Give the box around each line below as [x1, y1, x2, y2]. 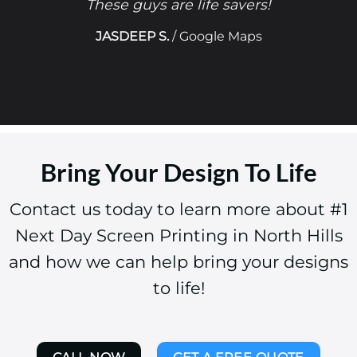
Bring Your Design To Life [40, 158, 317, 188]
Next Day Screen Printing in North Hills [14, 225, 343, 245]
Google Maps [178, 28, 262, 44]
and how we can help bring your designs [9, 251, 348, 272]
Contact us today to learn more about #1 [9, 198, 348, 219]
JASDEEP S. [95, 28, 169, 44]
